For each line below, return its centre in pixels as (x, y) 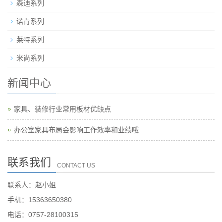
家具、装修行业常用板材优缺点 (62, 109)
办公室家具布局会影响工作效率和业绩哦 (76, 130)
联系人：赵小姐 (32, 185)
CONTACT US (76, 165)
